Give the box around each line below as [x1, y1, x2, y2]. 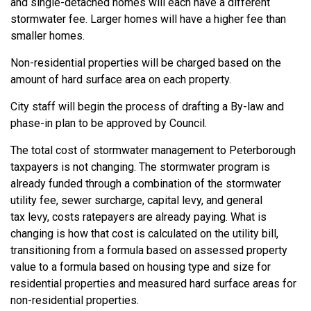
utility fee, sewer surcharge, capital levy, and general [10, 194, 262, 207]
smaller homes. [10, 29, 87, 42]
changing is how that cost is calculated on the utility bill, [10, 227, 278, 240]
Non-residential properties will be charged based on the [10, 56, 281, 69]
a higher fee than [203, 12, 286, 26]
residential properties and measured [10, 277, 187, 290]
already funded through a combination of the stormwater [10, 177, 281, 190]
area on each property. [122, 73, 234, 86]
